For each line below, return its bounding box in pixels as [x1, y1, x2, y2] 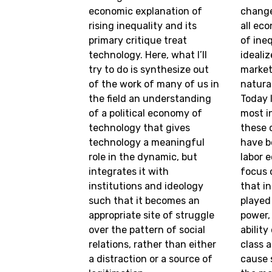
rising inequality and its [89, 20, 197, 32]
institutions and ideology [89, 180, 204, 192]
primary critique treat [89, 35, 188, 47]
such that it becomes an [89, 195, 200, 207]
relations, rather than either [89, 239, 217, 251]
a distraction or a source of [89, 253, 213, 265]
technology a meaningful [89, 137, 205, 149]
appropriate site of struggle [89, 209, 215, 222]
